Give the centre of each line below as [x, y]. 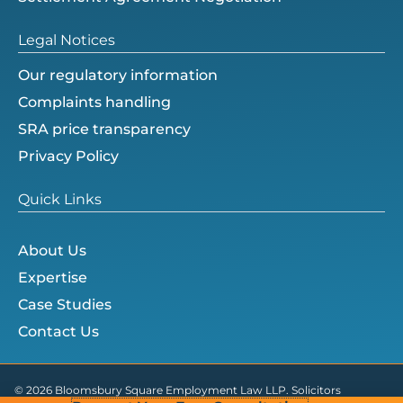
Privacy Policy [68, 156]
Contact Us [58, 331]
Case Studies [65, 304]
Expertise [53, 278]
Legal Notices [67, 40]
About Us [52, 251]
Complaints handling [94, 102]
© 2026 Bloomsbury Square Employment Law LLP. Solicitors [178, 390]
